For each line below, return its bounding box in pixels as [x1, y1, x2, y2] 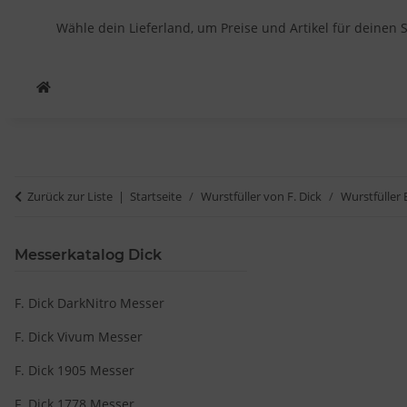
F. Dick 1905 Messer [15, 362, 134, 379]
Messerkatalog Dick [15, 246, 162, 263]
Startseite [130, 188, 182, 204]
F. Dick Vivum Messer [15, 328, 143, 345]
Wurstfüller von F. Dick [201, 188, 322, 204]
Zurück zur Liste [27, 188, 113, 204]
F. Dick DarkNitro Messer [15, 294, 164, 312]
